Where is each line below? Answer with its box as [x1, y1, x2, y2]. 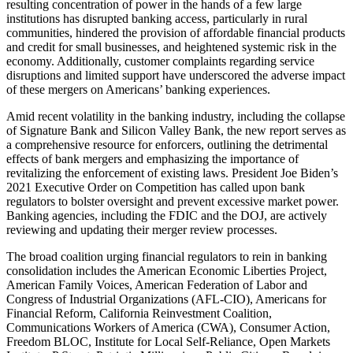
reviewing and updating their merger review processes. [6, 222, 277, 236]
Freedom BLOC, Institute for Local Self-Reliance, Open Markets [6, 334, 330, 348]
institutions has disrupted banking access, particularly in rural [6, 11, 307, 25]
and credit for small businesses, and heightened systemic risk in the [6, 39, 336, 54]
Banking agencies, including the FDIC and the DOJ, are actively [6, 208, 327, 222]
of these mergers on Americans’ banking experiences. [6, 82, 270, 96]
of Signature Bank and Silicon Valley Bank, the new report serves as [6, 123, 346, 137]
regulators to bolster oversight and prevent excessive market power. [6, 194, 339, 208]
